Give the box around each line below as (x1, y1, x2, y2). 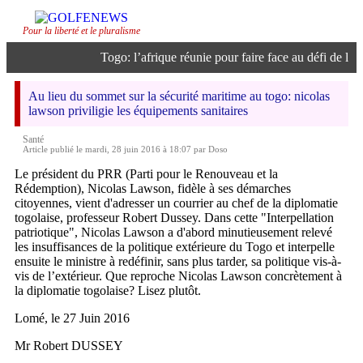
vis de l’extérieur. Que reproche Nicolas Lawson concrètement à (15, 269, 342, 283)
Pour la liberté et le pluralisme (23, 25, 140, 36)
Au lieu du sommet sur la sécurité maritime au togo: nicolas (28, 89, 330, 103)
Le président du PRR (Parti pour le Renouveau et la (15, 167, 278, 181)
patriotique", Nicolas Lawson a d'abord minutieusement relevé (15, 225, 332, 239)
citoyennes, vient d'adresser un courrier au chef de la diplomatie (15, 196, 338, 210)
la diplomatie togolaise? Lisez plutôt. (15, 284, 204, 297)
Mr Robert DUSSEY (15, 339, 123, 352)
